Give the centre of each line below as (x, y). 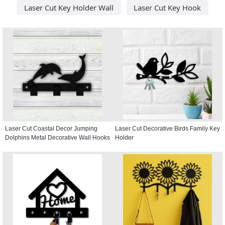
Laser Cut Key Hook (167, 7)
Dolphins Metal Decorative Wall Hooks (58, 137)
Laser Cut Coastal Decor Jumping (51, 128)
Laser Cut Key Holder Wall (69, 7)
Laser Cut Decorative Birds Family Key (167, 128)
